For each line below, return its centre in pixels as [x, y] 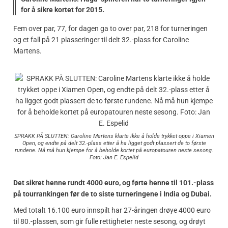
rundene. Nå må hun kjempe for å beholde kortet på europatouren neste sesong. [114, 151]
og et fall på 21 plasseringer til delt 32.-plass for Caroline [101, 39]
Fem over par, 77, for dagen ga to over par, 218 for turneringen [110, 28]
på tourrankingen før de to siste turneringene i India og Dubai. [112, 194]
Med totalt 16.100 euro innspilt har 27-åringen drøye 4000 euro [112, 210]
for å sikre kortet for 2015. [63, 9]
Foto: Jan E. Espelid [114, 158]
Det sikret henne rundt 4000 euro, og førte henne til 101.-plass [113, 182]
